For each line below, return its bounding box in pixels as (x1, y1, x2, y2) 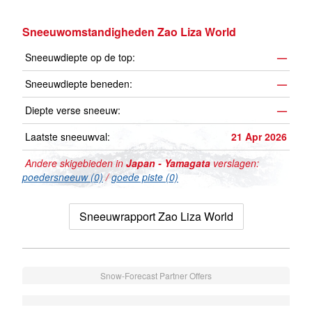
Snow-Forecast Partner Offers (100, 270, 212, 282)
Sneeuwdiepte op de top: (25, 50, 135, 65)
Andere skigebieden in (22, 156, 126, 171)
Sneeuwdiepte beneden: (25, 77, 132, 91)
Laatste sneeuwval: (25, 130, 110, 144)
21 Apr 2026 (231, 130, 287, 144)
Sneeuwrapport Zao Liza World (79, 208, 233, 225)
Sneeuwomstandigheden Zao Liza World (22, 24, 236, 40)
